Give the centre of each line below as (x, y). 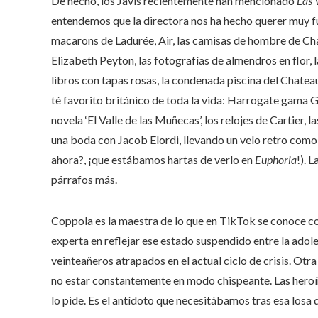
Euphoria (276, 159)
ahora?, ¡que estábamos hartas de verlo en (153, 159)
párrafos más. (84, 179)
